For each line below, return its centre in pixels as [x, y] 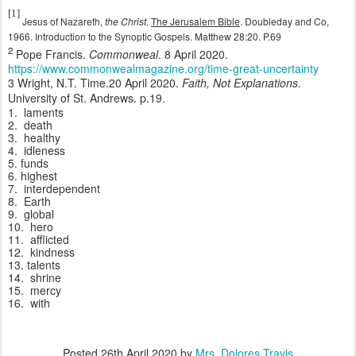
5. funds [28, 163]
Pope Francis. [51, 54]
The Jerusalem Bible [195, 21]
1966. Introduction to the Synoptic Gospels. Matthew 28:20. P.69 [145, 36]
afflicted [50, 240]
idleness [44, 151]
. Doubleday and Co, [284, 21]
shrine [46, 278]
